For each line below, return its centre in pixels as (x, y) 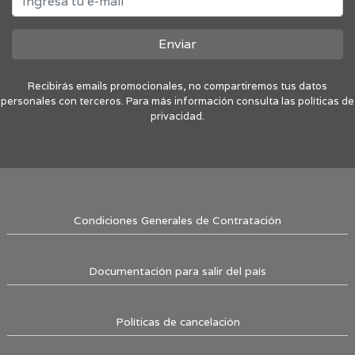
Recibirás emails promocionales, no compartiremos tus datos (177, 86)
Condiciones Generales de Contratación (177, 221)
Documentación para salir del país (177, 271)
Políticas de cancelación (177, 322)
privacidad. (177, 116)
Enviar (177, 44)
